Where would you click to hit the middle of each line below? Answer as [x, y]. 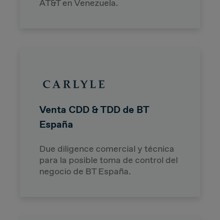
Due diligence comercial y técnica [107, 149]
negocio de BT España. [85, 171]
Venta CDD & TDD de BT [94, 109]
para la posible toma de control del [109, 160]
